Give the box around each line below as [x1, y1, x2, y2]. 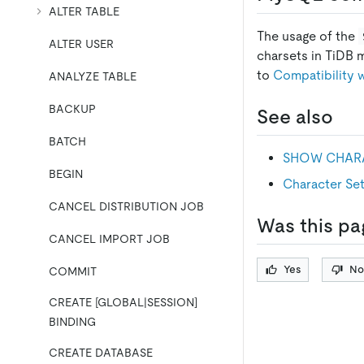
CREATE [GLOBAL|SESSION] [49, 296, 197, 309]
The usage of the [257, 28, 358, 44]
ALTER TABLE [49, 5, 119, 18]
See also [257, 105, 333, 128]
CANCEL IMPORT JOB [49, 232, 170, 245]
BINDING [49, 315, 96, 328]
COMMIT [49, 265, 97, 278]
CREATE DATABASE [49, 346, 153, 359]
